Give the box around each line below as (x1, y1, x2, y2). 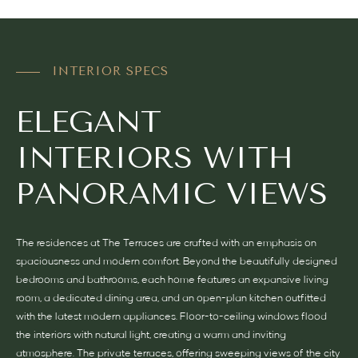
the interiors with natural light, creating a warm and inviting (16, 329, 286, 341)
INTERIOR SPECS (52, 64, 169, 79)
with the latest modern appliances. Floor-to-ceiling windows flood (16, 311, 327, 323)
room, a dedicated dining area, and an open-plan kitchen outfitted (16, 292, 326, 304)
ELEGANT (16, 104, 161, 140)
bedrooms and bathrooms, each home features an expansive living (16, 274, 328, 286)
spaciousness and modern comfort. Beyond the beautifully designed (16, 256, 337, 268)
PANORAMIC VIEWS (16, 176, 328, 212)
